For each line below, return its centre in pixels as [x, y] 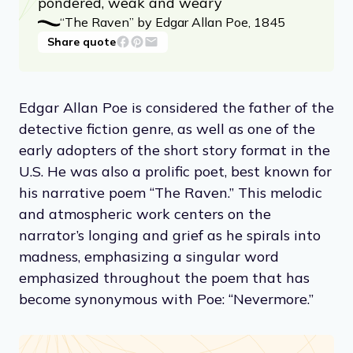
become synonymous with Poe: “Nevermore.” [166, 299]
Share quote [82, 41]
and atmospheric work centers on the [145, 214]
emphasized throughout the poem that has [164, 277]
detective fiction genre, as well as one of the [167, 128]
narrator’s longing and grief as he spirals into [170, 235]
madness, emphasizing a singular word [149, 256]
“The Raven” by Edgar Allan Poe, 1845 [173, 22]
